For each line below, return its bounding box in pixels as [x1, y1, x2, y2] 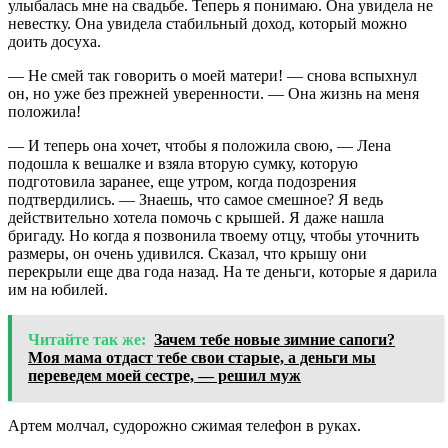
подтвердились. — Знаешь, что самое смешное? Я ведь [8, 190, 383, 208]
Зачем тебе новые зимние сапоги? [154, 330, 395, 348]
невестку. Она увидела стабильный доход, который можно [8, 14, 407, 32]
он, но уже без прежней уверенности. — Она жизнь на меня [8, 84, 419, 102]
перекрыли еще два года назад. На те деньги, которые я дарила [8, 262, 437, 280]
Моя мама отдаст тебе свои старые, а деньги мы [28, 348, 376, 366]
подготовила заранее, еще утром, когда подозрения [8, 172, 356, 190]
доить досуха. [8, 32, 101, 50]
